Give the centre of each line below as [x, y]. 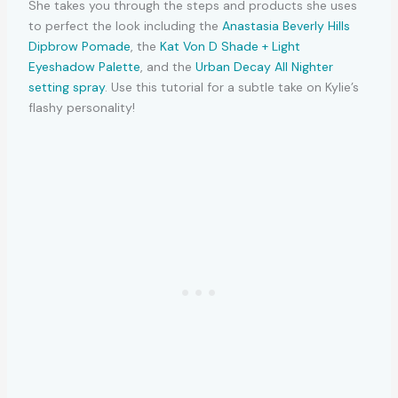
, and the [167, 66]
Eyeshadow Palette [84, 66]
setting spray [66, 87]
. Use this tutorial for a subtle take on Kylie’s [231, 87]
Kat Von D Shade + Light [230, 46]
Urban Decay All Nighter [264, 66]
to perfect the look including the [125, 25]
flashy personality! [81, 107]
